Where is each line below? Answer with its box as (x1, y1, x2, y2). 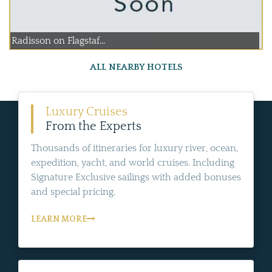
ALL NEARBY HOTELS (89, 62, 183, 73)
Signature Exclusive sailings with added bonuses (31, 172, 241, 183)
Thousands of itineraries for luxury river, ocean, (31, 143, 238, 154)
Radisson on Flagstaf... (12, 35, 105, 47)
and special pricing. (31, 186, 115, 198)
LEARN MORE (31, 214, 87, 225)
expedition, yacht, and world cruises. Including (31, 157, 234, 169)
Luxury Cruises (46, 105, 127, 119)
